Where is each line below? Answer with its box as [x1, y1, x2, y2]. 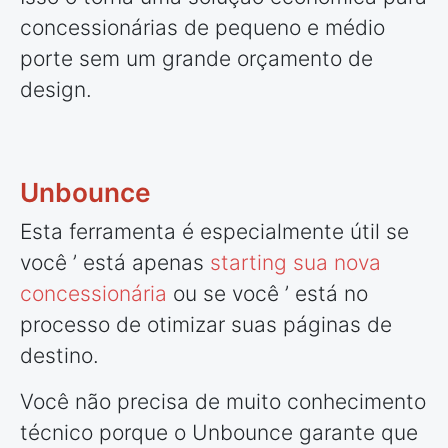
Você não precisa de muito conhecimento [20, 388, 426, 414]
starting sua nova [210, 249, 381, 275]
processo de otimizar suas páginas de [20, 311, 392, 337]
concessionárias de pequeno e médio [20, 14, 385, 40]
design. [20, 76, 92, 102]
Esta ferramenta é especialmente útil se [20, 218, 409, 244]
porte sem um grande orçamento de [20, 45, 373, 71]
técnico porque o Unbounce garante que [20, 419, 418, 445]
